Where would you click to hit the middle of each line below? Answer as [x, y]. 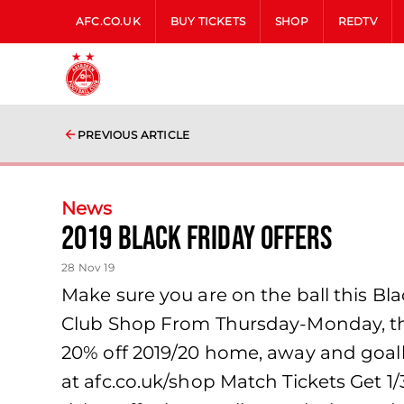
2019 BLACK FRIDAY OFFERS [197, 239]
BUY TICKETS [208, 21]
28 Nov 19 [88, 267]
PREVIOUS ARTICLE [134, 135]
